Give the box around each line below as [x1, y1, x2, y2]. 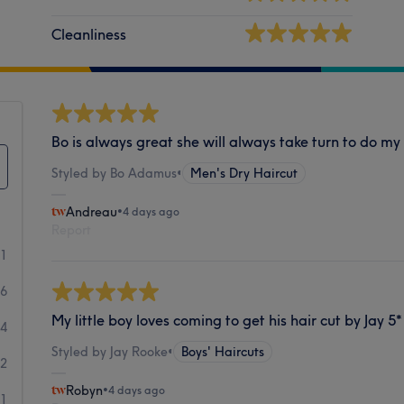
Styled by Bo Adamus [51, 164, 178, 181]
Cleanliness [51, 24, 127, 43]
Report [51, 221, 92, 238]
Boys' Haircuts [181, 343, 265, 360]
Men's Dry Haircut [190, 164, 298, 181]
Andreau [66, 203, 118, 220]
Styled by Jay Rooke [51, 343, 169, 360]
